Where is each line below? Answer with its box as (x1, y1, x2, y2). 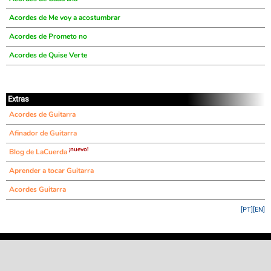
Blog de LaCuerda (9, 147, 69, 157)
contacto (195, 243, 220, 249)
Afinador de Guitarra (9, 128, 77, 138)
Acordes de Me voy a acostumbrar (9, 13, 120, 22)
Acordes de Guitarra (9, 109, 76, 119)
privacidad (158, 243, 188, 249)
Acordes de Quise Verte (9, 50, 87, 60)
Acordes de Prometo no (9, 31, 87, 41)
